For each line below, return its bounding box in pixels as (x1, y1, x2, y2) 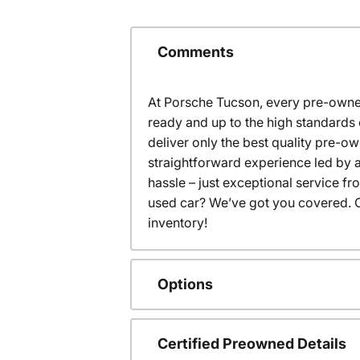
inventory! (148, 214, 207, 231)
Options (157, 276, 213, 293)
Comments (157, 43, 234, 61)
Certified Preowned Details (157, 335, 346, 353)
